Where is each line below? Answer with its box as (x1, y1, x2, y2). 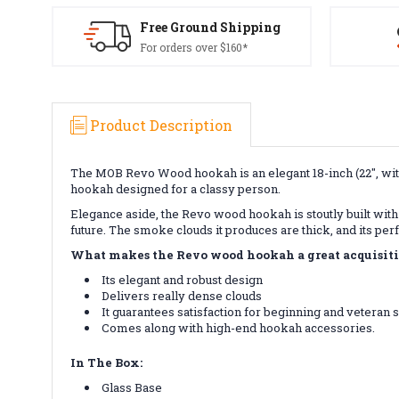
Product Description (90, 115, 232, 134)
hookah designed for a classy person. (70, 180, 281, 197)
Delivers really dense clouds (102, 287, 263, 304)
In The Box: (70, 354, 142, 370)
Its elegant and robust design (102, 271, 264, 288)
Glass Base (102, 379, 163, 395)
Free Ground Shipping (139, 19, 281, 36)
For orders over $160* (139, 40, 248, 54)
